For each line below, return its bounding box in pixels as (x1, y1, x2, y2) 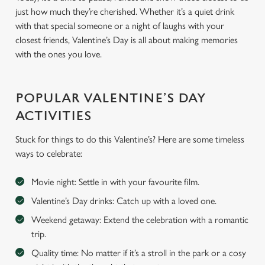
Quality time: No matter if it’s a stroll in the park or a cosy (31, 247, 246, 258)
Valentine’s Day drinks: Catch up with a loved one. (31, 195, 216, 206)
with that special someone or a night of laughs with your (15, 20, 224, 31)
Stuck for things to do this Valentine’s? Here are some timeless (15, 134, 244, 145)
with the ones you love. (15, 49, 104, 60)
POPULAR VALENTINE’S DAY (15, 91, 206, 106)
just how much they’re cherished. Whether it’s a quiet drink (15, 6, 234, 17)
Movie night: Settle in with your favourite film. (31, 176, 199, 188)
